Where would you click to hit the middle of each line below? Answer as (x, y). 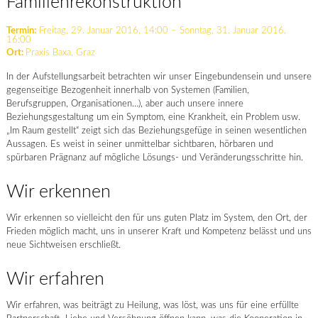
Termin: (21, 31)
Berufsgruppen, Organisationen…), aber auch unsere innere (125, 104)
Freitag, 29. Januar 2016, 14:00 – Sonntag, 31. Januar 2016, (161, 31)
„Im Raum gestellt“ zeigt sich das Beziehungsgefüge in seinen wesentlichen (156, 131)
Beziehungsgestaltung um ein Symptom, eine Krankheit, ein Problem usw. (153, 117)
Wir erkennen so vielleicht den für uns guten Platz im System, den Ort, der (157, 218)
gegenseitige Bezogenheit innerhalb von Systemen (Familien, (127, 91)
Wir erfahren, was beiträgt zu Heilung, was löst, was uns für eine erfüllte (152, 306)
